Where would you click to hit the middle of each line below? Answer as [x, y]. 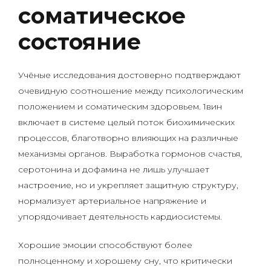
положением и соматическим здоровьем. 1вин [120, 106]
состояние [80, 42]
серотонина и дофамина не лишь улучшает [114, 169]
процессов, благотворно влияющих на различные [128, 138]
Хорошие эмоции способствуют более [105, 245]
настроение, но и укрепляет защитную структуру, [128, 185]
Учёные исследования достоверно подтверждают [129, 75]
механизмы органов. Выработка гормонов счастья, [130, 154]
